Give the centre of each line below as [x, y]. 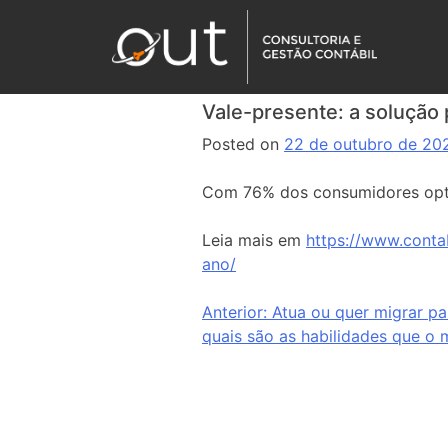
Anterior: [234, 312]
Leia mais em [254, 240]
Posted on [243, 144]
